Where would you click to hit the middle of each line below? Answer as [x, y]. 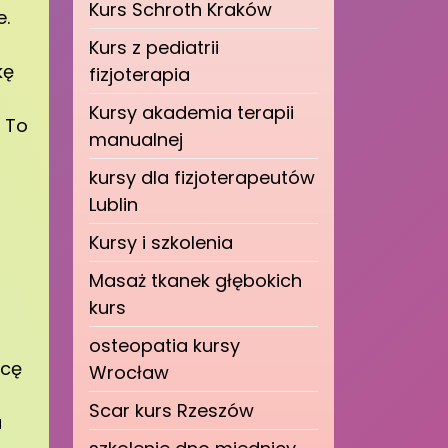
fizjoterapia [139, 74]
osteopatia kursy [164, 345]
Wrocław [129, 372]
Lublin [113, 204]
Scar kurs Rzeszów [171, 410]
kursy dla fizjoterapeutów [202, 177]
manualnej [136, 139]
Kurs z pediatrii [154, 47]
